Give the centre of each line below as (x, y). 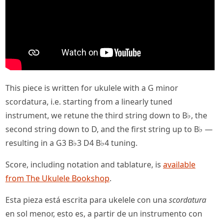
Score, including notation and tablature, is (84, 165)
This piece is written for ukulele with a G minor (92, 88)
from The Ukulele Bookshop (57, 179)
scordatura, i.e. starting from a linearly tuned (89, 102)
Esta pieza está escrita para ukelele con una (87, 200)
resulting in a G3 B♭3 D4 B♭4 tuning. (71, 143)
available (179, 165)
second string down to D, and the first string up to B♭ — (109, 129)
